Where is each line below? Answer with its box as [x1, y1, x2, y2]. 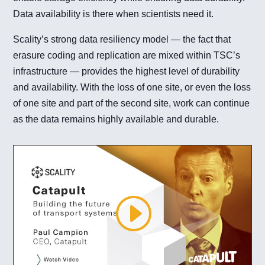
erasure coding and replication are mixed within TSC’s [13, 50, 241, 60]
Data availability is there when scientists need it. [13, 8, 214, 19]
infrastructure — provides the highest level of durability [13, 66, 240, 76]
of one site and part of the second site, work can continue [13, 98, 250, 108]
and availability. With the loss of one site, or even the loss [13, 82, 251, 92]
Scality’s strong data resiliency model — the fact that [13, 34, 231, 44]
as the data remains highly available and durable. [13, 114, 219, 124]
